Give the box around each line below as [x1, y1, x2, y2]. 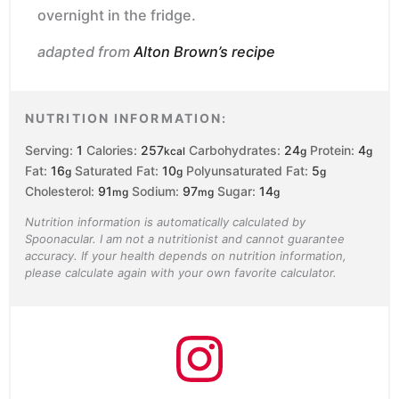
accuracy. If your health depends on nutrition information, [25, 248, 346, 264]
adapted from [37, 43, 134, 61]
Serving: [25, 142, 77, 159]
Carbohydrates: [189, 142, 284, 159]
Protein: [310, 142, 358, 159]
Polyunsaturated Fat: [186, 163, 312, 179]
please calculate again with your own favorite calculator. [25, 265, 337, 281]
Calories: [86, 142, 141, 159]
